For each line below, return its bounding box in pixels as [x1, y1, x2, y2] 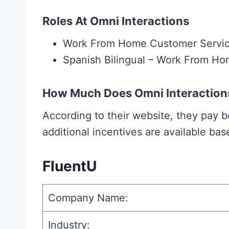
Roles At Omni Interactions [42, 14, 189, 28]
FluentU [42, 157, 97, 175]
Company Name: [48, 192, 128, 204]
